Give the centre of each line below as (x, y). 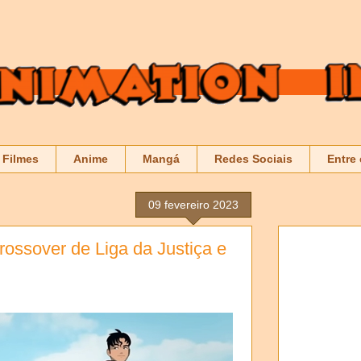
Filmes (21, 159)
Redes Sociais (253, 159)
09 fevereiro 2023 (193, 204)
